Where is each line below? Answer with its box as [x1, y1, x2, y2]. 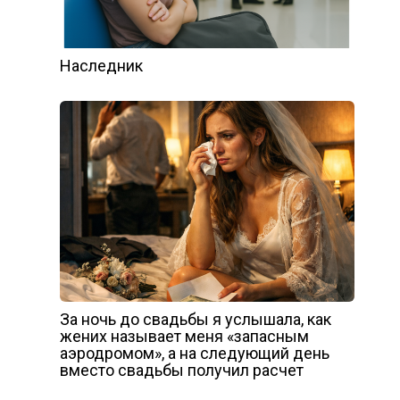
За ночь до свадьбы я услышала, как [59, 310, 331, 329]
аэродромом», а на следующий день [59, 344, 329, 363]
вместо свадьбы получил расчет [59, 361, 304, 380]
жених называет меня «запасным [59, 327, 309, 346]
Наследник [59, 56, 143, 76]
